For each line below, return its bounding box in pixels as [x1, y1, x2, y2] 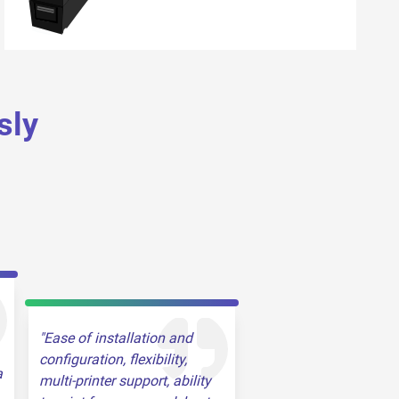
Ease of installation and [44, 330, 192, 346]
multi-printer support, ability [39, 372, 211, 389]
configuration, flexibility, [39, 351, 187, 368]
